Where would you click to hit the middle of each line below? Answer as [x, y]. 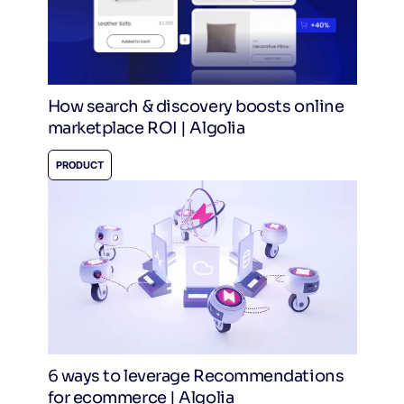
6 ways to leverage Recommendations [196, 376]
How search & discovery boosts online [196, 106]
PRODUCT [79, 165]
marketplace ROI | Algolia [146, 128]
